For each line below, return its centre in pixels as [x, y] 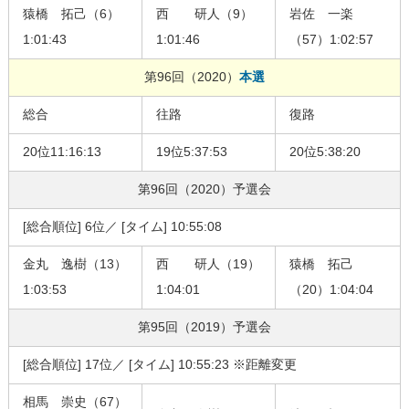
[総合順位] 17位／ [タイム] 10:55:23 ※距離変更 [159, 365]
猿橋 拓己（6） [71, 14]
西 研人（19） [208, 264]
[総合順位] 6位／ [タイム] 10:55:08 [122, 227]
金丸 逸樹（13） [74, 264]
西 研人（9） [204, 14]
